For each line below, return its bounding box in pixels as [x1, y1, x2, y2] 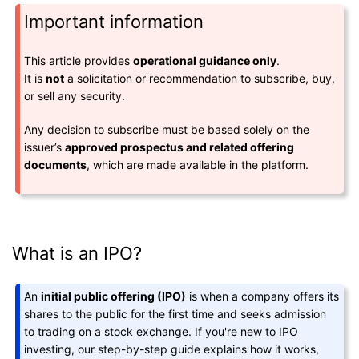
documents [24, 157, 87, 171]
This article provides [24, 53, 134, 67]
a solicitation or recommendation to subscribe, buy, [64, 71, 336, 85]
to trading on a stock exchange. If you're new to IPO [24, 324, 299, 338]
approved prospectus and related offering [65, 139, 295, 154]
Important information [24, 10, 204, 32]
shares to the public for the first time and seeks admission [24, 306, 327, 321]
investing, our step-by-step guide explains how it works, [24, 341, 320, 356]
